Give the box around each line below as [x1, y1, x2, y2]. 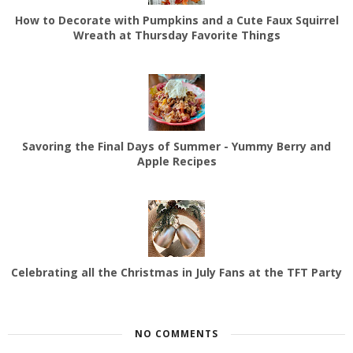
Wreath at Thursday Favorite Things [72, 28, 281, 43]
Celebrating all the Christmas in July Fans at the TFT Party [11, 265, 342, 281]
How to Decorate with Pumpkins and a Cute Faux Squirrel [14, 13, 339, 28]
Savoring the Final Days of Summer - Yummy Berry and [22, 139, 331, 154]
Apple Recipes [136, 154, 217, 169]
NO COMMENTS [135, 327, 218, 341]
